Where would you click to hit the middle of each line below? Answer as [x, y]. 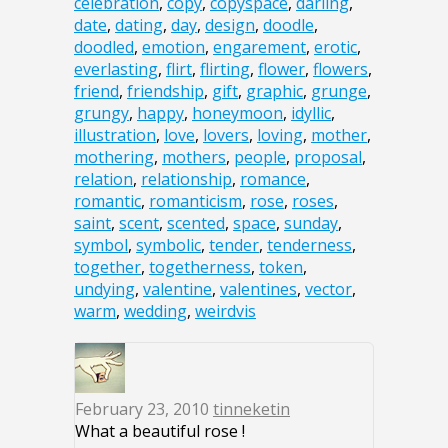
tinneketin [251, 409]
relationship [186, 179]
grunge [339, 91]
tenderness [309, 245]
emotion [173, 47]
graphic [274, 91]
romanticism [195, 201]
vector [328, 289]
